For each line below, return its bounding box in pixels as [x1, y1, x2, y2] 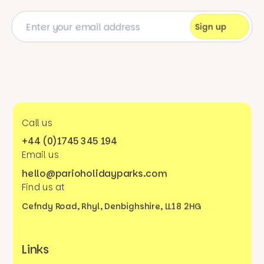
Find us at [22, 180, 65, 194]
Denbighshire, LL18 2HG [104, 200, 202, 213]
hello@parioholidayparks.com [22, 167, 167, 180]
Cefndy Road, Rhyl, [22, 200, 105, 213]
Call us [22, 116, 52, 130]
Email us [22, 148, 59, 162]
